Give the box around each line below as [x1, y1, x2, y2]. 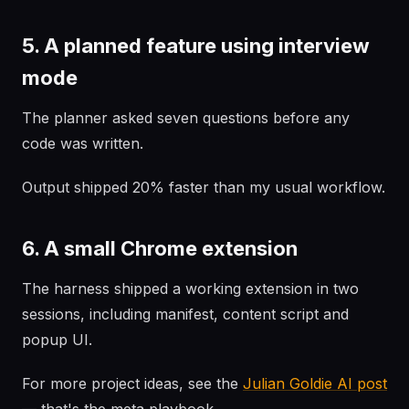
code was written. [22, 134, 143, 152]
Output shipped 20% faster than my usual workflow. [22, 178, 385, 196]
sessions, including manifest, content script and [22, 305, 349, 323]
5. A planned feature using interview [22, 34, 370, 58]
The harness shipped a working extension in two [22, 279, 359, 298]
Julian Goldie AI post [243, 374, 387, 393]
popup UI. [22, 330, 92, 349]
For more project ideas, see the [22, 374, 243, 393]
